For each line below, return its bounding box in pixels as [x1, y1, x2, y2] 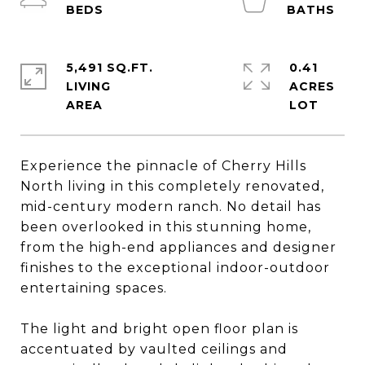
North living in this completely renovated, [20, 178, 324, 194]
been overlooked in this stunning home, [20, 219, 311, 235]
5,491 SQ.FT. [66, 60, 153, 75]
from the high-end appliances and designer [20, 240, 336, 255]
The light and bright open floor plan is [20, 321, 298, 336]
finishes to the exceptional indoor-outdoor [20, 260, 330, 275]
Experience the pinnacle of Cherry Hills [20, 158, 306, 174]
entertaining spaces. [20, 280, 167, 296]
